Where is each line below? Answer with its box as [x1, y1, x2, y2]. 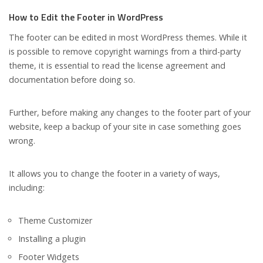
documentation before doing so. [9, 74, 135, 86]
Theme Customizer [18, 215, 92, 227]
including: [9, 182, 45, 194]
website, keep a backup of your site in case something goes [9, 121, 241, 133]
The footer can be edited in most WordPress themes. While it [9, 32, 247, 43]
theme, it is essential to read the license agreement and [9, 60, 225, 72]
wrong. [9, 135, 35, 147]
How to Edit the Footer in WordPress [9, 10, 163, 25]
